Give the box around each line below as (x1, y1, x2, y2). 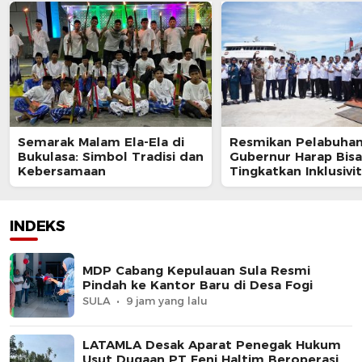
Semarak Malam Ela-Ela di (18, 134, 184, 149)
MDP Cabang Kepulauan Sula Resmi (82, 263, 310, 278)
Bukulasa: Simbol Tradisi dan (18, 149, 204, 164)
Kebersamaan (18, 163, 106, 179)
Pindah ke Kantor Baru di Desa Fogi (82, 277, 313, 293)
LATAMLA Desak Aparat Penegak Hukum (82, 337, 341, 352)
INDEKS (10, 217, 66, 235)
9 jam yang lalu (126, 294, 208, 307)
